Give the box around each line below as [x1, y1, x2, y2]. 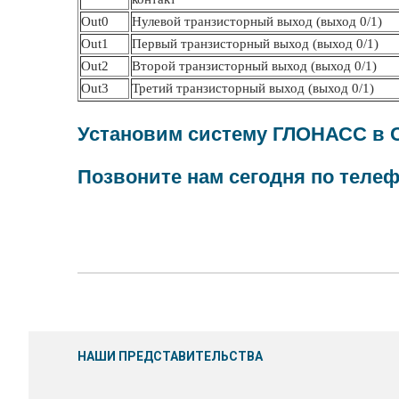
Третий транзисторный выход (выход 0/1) [132, 81, 374, 95]
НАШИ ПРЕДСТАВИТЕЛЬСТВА [77, 349, 263, 363]
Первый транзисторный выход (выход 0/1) [132, 37, 379, 51]
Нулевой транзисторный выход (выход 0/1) [132, 14, 382, 28]
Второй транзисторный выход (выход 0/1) [132, 59, 377, 73]
